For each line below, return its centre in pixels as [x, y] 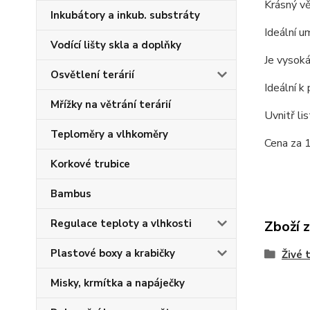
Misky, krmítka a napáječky [118, 283]
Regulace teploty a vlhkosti [121, 224]
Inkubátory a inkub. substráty [125, 15]
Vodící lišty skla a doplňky [116, 45]
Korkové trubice [90, 164]
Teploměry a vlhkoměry [109, 134]
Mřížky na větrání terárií [111, 104]
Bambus [71, 194]
